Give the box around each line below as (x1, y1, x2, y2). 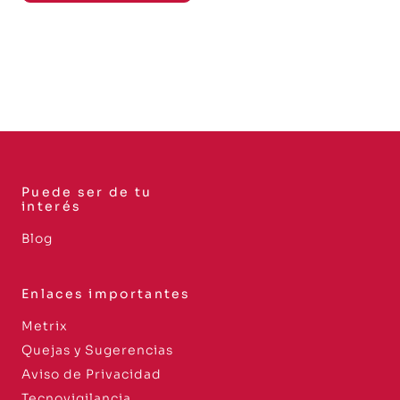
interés (21, 197, 82, 214)
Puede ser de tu (21, 183, 153, 200)
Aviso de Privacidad (21, 365, 162, 382)
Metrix (21, 317, 68, 334)
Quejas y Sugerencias (21, 341, 173, 358)
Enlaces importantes (21, 285, 191, 302)
